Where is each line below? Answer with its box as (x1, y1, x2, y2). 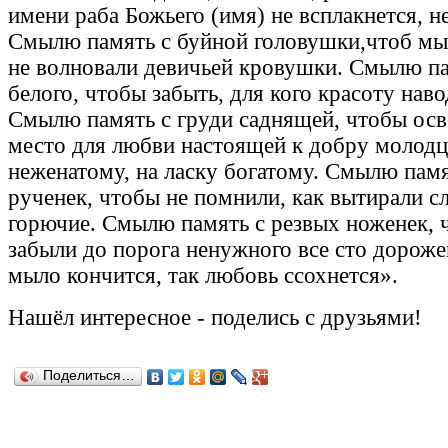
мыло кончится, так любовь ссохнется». (8, 263, 398, 289)
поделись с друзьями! (211, 305, 428, 331)
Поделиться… (43, 368, 135, 384)
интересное (80, 305, 191, 331)
